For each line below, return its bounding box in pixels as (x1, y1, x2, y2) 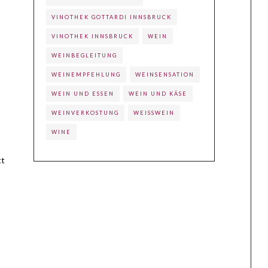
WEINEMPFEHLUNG (51, 71, 121, 78)
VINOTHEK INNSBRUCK (51, 33, 134, 40)
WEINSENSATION (135, 71, 195, 78)
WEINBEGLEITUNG (51, 52, 118, 59)
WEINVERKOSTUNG (51, 109, 120, 117)
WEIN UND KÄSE (129, 90, 188, 98)
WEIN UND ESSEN (51, 90, 115, 98)
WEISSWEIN (133, 109, 170, 117)
